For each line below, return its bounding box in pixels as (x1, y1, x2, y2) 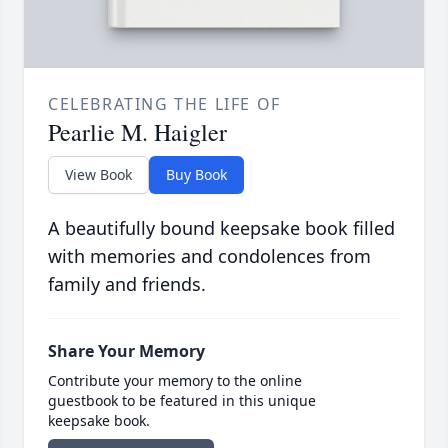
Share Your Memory (48, 339, 205, 362)
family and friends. (48, 271, 206, 296)
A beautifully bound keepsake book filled (48, 215, 395, 240)
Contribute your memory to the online (48, 370, 302, 390)
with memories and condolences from (48, 243, 371, 268)
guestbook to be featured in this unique (48, 390, 316, 410)
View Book (65, 164, 132, 184)
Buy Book (166, 164, 227, 184)
